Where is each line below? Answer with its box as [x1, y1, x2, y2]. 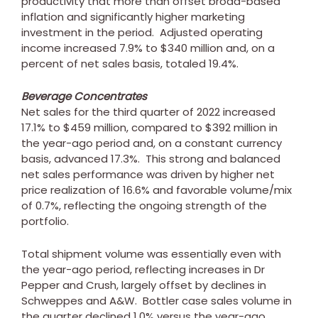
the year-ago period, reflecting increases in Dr [21, 261, 265, 277]
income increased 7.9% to [21, 40, 160, 55]
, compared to [126, 119, 205, 135]
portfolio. [21, 213, 75, 229]
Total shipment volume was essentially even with [21, 246, 281, 261]
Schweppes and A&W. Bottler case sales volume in [21, 292, 292, 308]
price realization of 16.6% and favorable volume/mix [21, 182, 292, 197]
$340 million [160, 40, 223, 55]
